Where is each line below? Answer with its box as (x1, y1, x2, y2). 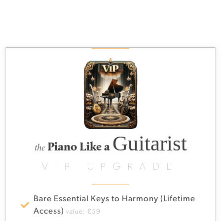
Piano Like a (44, 139, 112, 153)
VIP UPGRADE (42, 159, 179, 174)
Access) (34, 207, 67, 216)
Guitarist (112, 131, 187, 155)
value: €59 (66, 208, 101, 215)
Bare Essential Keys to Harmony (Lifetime (34, 194, 196, 203)
